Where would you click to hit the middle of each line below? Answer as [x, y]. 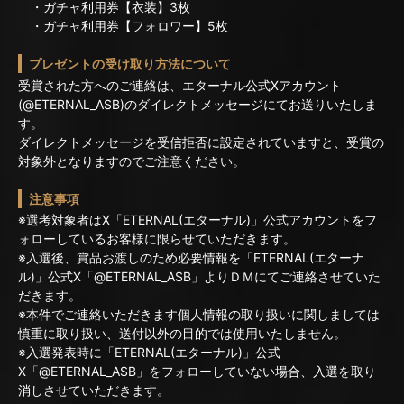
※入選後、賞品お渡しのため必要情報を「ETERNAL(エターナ [191, 258]
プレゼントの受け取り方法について [130, 64]
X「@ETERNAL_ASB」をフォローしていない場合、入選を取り [197, 372]
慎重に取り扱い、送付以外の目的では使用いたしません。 [182, 334]
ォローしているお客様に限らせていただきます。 [157, 239]
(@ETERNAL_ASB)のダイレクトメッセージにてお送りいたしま [197, 104]
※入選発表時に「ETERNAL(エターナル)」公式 [149, 353]
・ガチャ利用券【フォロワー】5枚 [123, 26]
